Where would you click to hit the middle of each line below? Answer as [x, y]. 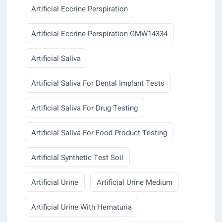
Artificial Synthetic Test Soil [77, 158]
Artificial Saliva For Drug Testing [84, 108]
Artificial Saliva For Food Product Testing [99, 133]
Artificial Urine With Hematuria [82, 207]
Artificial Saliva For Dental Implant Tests [98, 83]
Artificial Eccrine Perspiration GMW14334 [99, 34]
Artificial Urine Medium [135, 183]
